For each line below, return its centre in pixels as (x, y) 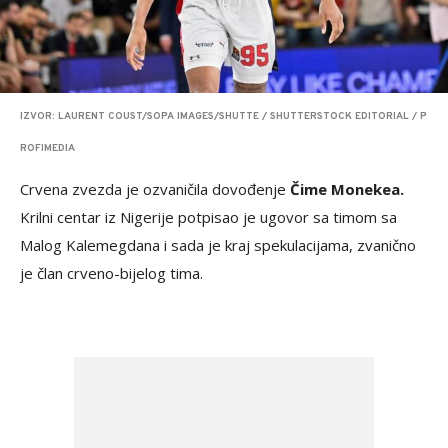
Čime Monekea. (347, 189)
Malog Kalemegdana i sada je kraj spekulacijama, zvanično (218, 245)
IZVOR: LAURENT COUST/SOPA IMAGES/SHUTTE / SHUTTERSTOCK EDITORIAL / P (223, 117)
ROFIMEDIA (47, 149)
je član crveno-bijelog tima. (113, 273)
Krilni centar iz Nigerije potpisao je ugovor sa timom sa (208, 217)
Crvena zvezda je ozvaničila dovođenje (155, 189)
